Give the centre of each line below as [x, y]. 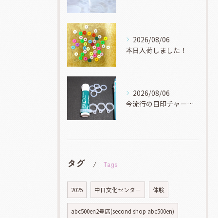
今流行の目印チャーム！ [190, 104]
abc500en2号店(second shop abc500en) [123, 211]
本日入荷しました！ [156, 50]
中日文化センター [118, 190]
